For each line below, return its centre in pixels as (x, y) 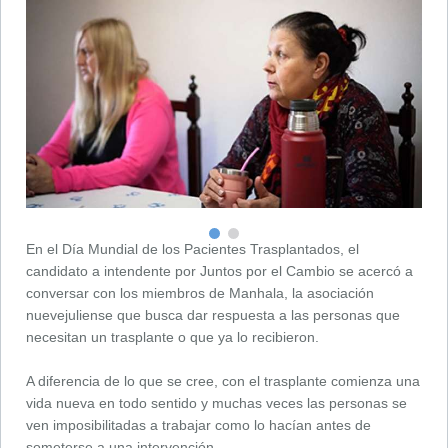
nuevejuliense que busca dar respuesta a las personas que (213, 314)
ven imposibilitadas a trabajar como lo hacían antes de (198, 424)
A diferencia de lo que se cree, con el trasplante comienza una (223, 380)
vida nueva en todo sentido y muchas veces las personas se (216, 402)
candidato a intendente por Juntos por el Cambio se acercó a (219, 270)
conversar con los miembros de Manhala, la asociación (200, 292)
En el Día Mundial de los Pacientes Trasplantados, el (192, 248)
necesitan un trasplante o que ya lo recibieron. (172, 336)
